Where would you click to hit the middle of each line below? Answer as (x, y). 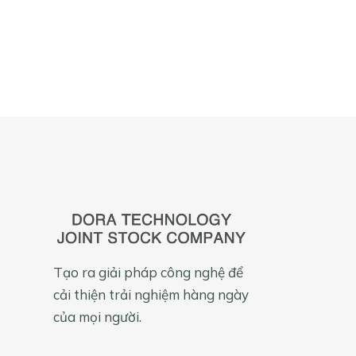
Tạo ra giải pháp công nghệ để (149, 273)
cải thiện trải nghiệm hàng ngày (151, 295)
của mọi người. (98, 317)
